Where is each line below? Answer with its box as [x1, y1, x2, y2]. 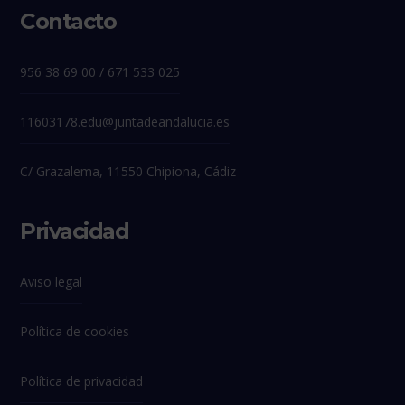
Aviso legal [20, 273, 83, 291]
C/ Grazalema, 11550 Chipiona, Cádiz [20, 163, 237, 181]
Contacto [20, 8, 117, 35]
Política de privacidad [20, 372, 144, 391]
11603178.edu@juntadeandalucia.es [20, 113, 231, 131]
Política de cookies [20, 323, 130, 341]
